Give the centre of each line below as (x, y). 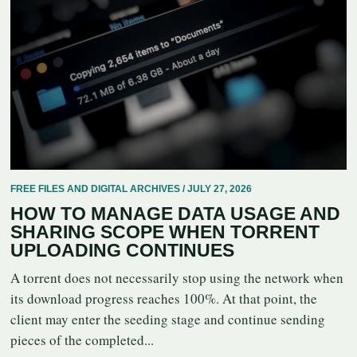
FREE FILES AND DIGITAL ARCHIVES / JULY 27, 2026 (131, 189)
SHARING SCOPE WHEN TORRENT (165, 232)
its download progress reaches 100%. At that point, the (164, 299)
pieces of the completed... (82, 340)
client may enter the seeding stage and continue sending (168, 320)
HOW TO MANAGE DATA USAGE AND (175, 214)
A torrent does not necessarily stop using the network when (177, 278)
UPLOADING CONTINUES (122, 251)
